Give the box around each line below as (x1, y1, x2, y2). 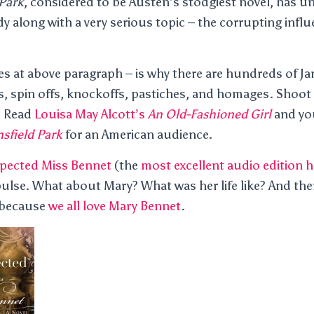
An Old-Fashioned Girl (148, 107, 271, 122)
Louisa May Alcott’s (34, 107, 148, 122)
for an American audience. (62, 127, 212, 142)
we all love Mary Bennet (48, 198, 181, 214)
